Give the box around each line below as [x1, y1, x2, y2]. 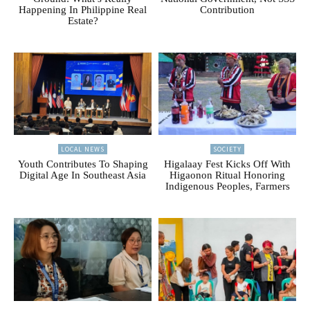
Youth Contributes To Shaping [17, 158, 148, 170]
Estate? [67, 15, 98, 26]
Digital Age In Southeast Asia [19, 170, 146, 181]
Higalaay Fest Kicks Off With [164, 158, 291, 170]
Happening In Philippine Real [19, 3, 147, 15]
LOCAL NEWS [61, 145, 104, 154]
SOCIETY [213, 145, 241, 154]
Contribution [200, 3, 255, 15]
